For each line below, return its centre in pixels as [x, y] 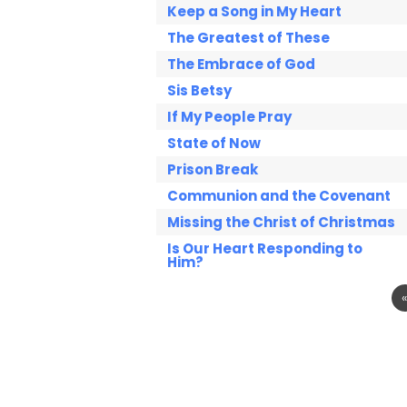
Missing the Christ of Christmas [281, 222]
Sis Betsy [199, 90]
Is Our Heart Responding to [265, 248]
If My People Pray [229, 116]
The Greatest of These [248, 37]
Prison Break [213, 169]
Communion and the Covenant [279, 195]
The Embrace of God [241, 64]
